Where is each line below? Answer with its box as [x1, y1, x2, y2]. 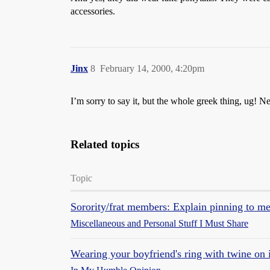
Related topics [71, 138, 139, 151]
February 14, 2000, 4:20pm [100, 63, 204, 74]
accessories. [71, 6, 115, 16]
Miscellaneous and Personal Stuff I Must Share [71, 218, 248, 228]
